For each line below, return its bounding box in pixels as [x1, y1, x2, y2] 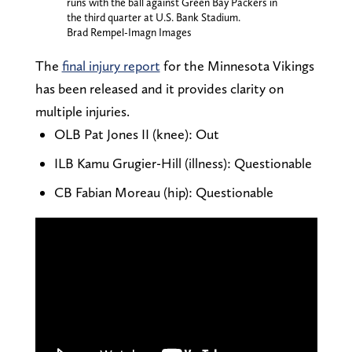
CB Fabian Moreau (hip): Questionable [53, 183, 273, 200]
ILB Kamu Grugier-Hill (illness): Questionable [53, 154, 312, 171]
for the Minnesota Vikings [159, 57, 314, 74]
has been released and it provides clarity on [35, 79, 284, 97]
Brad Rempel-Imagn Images [66, 25, 192, 38]
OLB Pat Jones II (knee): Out [53, 125, 219, 142]
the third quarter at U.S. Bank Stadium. [66, 10, 240, 24]
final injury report [61, 57, 160, 74]
